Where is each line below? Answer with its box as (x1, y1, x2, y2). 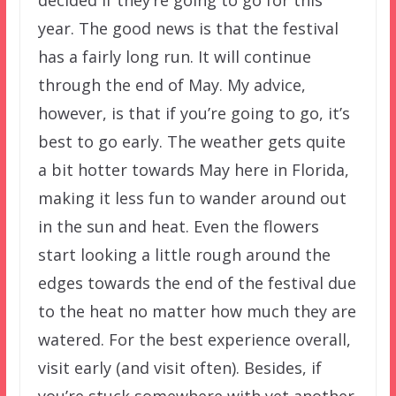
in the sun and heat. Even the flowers (37, 215, 319, 237)
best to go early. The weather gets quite (37, 130, 346, 152)
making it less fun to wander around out (37, 187, 346, 209)
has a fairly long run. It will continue (37, 45, 311, 67)
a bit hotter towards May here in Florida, (37, 158, 349, 180)
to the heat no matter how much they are (37, 300, 356, 322)
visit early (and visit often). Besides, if (37, 356, 322, 378)
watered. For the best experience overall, (37, 328, 351, 350)
